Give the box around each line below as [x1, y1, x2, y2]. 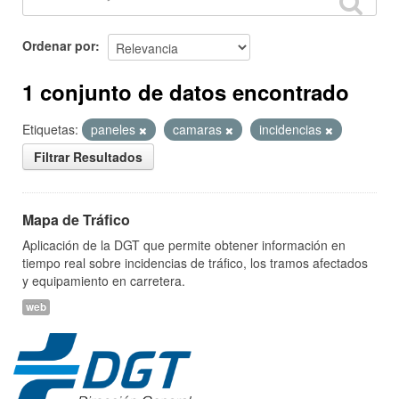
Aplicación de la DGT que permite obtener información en [22, 236, 346, 254]
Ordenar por [22, 36, 95, 54]
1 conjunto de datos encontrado [22, 77, 349, 107]
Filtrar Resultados [34, 148, 142, 166]
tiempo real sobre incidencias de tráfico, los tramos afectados [22, 254, 368, 272]
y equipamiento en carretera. [22, 272, 185, 289]
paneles [91, 120, 139, 138]
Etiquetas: [22, 120, 78, 138]
